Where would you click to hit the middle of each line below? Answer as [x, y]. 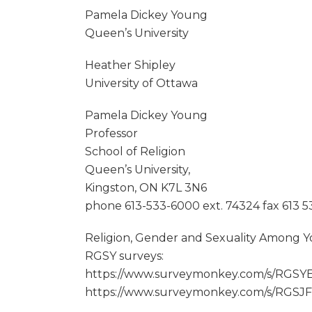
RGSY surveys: [124, 256]
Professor [111, 133]
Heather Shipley [130, 65]
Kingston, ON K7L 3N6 [146, 188]
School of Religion [135, 151]
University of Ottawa [141, 83]
